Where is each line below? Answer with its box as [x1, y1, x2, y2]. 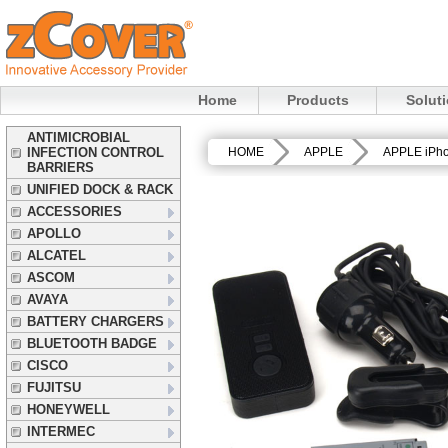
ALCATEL [27, 248, 86, 263]
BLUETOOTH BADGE [27, 336, 157, 351]
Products [287, 92, 349, 108]
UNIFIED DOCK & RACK [27, 182, 173, 197]
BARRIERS [27, 160, 94, 175]
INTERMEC [27, 424, 95, 439]
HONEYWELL [27, 402, 110, 417]
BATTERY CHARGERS [27, 314, 164, 329]
